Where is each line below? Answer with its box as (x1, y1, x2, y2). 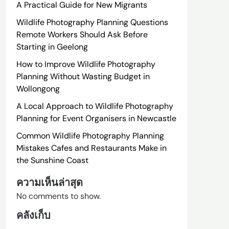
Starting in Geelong (16, 41, 88, 52)
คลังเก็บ (16, 209, 51, 222)
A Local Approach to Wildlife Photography (16, 101, 173, 111)
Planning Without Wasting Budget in (16, 71, 150, 82)
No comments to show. (16, 191, 101, 201)
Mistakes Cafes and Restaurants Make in (16, 143, 167, 153)
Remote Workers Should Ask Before (16, 29, 148, 40)
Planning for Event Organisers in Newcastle (16, 113, 176, 124)
